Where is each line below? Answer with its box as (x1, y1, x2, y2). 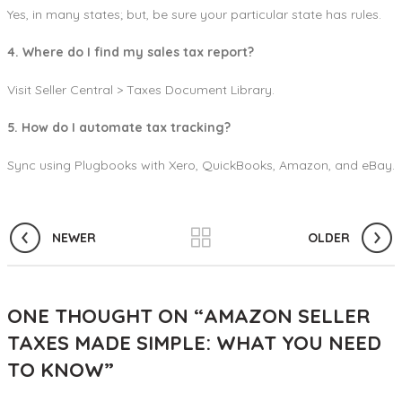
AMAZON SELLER (204, 303, 370, 329)
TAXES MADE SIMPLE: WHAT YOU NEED (7, 330, 381, 356)
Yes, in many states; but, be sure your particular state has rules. (7, 6, 381, 23)
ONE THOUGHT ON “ (7, 303, 204, 329)
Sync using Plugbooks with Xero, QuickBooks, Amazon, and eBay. (7, 157, 395, 174)
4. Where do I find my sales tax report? (7, 44, 254, 61)
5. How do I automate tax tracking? (7, 119, 231, 136)
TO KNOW (7, 357, 104, 383)
